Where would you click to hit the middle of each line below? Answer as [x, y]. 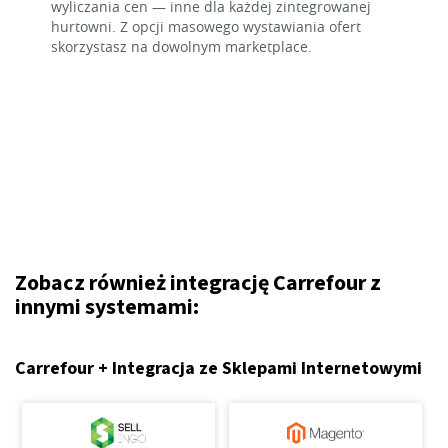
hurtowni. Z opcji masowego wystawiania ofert [206, 26]
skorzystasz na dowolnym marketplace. [181, 46]
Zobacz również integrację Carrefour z [198, 283]
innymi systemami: [107, 307]
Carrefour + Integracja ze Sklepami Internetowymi [218, 368]
